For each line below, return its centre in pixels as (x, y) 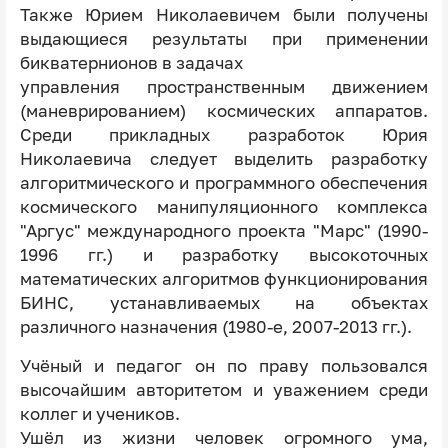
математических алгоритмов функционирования (224, 279)
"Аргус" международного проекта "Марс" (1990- (224, 231)
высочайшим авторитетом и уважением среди (224, 390)
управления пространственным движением (224, 87)
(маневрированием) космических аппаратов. (224, 111)
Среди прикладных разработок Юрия (224, 135)
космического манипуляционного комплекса (224, 207)
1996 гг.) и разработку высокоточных (224, 255)
